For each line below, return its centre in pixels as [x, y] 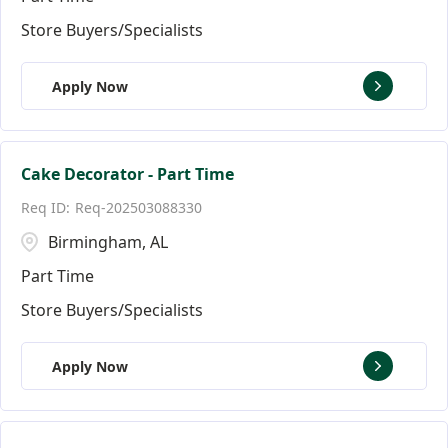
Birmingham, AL [108, 242]
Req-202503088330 [138, 207]
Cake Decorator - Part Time [127, 174]
